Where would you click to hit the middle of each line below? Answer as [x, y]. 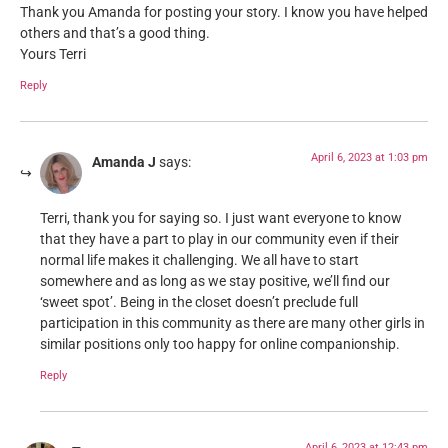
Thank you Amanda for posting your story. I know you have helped [224, 13]
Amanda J [124, 162]
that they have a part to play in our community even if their [219, 240]
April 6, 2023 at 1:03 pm [369, 157]
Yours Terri [53, 55]
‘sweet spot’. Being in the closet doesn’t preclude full [199, 303]
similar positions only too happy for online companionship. [220, 345]
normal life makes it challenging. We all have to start [199, 261]
